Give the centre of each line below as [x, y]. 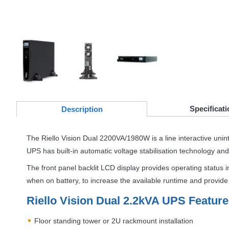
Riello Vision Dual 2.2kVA [94, 201]
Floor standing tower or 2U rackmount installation [114, 221]
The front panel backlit [64, 168]
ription [91, 109]
